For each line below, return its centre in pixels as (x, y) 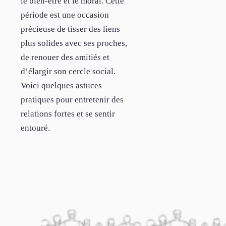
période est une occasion (65, 15)
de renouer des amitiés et (65, 57)
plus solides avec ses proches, (74, 43)
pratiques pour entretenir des (72, 99)
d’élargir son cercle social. (68, 71)
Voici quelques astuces (61, 85)
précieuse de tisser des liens (70, 29)
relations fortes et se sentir (68, 114)
